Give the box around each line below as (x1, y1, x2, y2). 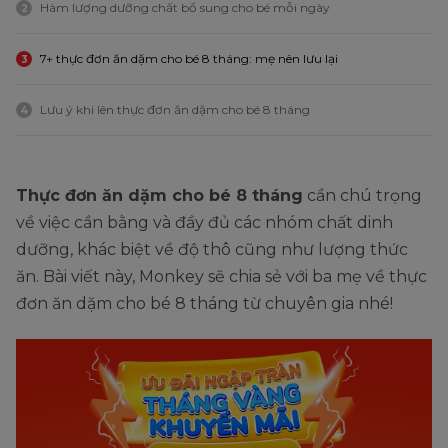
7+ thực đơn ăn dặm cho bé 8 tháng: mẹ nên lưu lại (40, 51, 341, 67)
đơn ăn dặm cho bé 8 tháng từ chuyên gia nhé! (16, 294, 393, 314)
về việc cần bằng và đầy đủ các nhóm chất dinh (16, 213, 393, 233)
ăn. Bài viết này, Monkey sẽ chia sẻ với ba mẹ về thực (16, 267, 427, 287)
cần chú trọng (303, 186, 422, 206)
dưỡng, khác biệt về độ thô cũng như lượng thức (16, 240, 408, 260)
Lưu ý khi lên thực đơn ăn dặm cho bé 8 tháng (40, 102, 310, 118)
